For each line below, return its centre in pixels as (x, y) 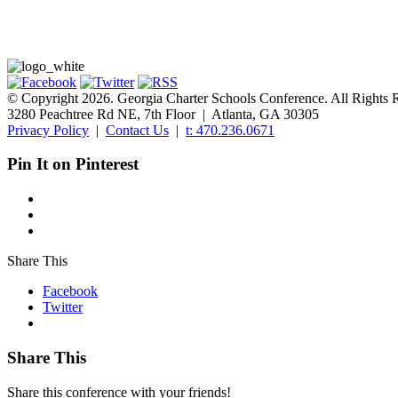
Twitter (63, 307)
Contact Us (137, 130)
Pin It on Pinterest (73, 164)
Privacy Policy (48, 130)
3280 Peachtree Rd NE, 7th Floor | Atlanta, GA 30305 (163, 114)
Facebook (70, 291)
